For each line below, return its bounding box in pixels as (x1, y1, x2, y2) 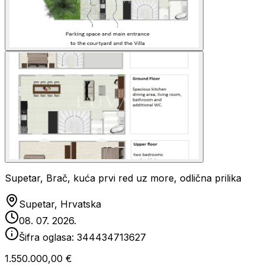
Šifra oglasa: (19, 231, 77, 243)
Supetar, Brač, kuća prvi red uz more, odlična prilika (5, 172, 241, 184)
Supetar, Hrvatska (19, 198, 101, 210)
